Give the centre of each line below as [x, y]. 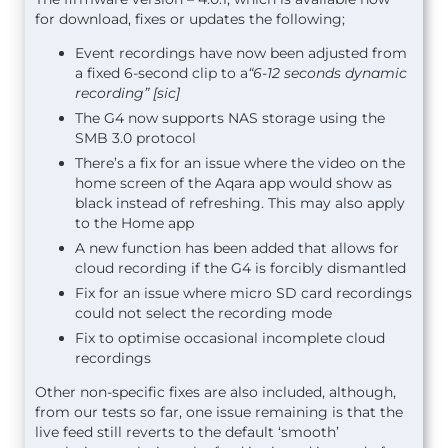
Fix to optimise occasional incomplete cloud [230, 337]
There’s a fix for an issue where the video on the [240, 162]
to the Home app [134, 222]
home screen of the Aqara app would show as [233, 182]
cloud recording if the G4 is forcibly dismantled [240, 267]
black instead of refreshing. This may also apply [240, 202]
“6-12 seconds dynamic [327, 72]
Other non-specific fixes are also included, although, [215, 391]
